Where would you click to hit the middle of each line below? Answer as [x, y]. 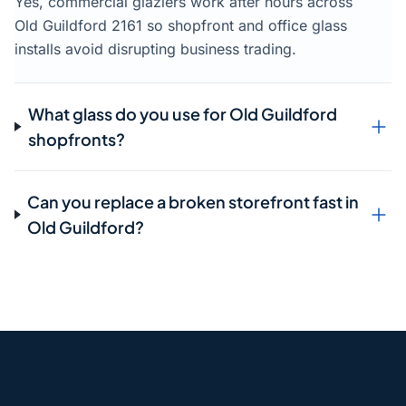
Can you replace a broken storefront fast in [193, 201]
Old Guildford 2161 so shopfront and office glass [181, 25]
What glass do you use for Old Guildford [183, 113]
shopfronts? [77, 139]
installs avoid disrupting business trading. [155, 48]
